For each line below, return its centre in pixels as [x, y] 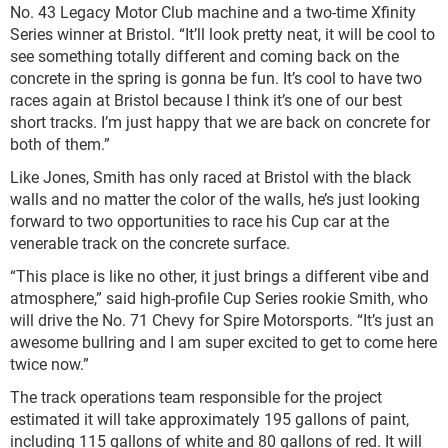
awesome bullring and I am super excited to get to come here [223, 341]
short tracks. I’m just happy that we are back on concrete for [220, 121]
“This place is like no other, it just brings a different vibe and [219, 275]
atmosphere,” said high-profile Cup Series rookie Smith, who [219, 297]
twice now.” [49, 363]
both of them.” [60, 143]
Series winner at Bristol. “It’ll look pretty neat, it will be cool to [222, 33]
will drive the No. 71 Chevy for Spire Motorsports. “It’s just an [222, 319]
